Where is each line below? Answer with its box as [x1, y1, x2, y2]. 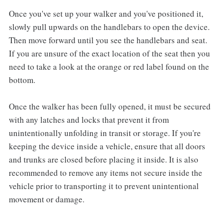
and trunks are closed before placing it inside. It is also [8, 153, 198, 165]
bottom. [8, 74, 35, 85]
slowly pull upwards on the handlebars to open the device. [8, 21, 210, 32]
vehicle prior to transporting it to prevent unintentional [8, 180, 199, 192]
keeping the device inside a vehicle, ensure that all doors [8, 140, 205, 152]
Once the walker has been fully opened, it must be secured [8, 100, 211, 112]
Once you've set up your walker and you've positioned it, [8, 7, 203, 19]
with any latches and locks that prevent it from [8, 113, 169, 125]
